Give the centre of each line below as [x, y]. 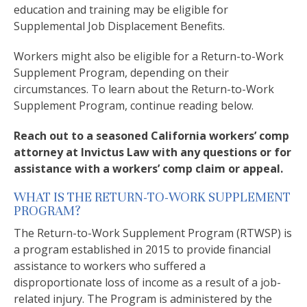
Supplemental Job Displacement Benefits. [119, 26]
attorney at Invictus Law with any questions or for [152, 152]
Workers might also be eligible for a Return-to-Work [149, 56]
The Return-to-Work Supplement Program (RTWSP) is [153, 233]
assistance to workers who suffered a [110, 266]
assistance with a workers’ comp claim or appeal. [148, 169]
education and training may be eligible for [121, 10]
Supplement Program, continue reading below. [134, 106]
